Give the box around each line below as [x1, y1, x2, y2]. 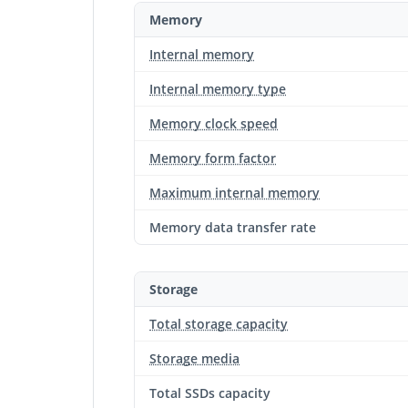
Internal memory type [149, 80, 286, 97]
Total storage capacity [149, 315, 288, 332]
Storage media [149, 350, 240, 367]
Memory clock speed [149, 115, 278, 132]
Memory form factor [149, 149, 276, 167]
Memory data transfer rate [149, 219, 316, 236]
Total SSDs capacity [149, 384, 270, 402]
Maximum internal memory [149, 184, 320, 201]
